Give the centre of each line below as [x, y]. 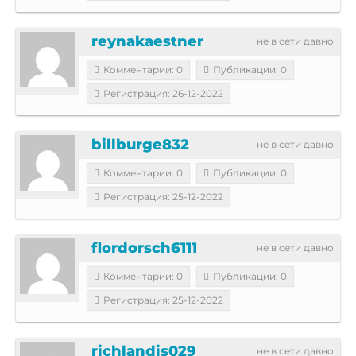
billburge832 [140, 144]
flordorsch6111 [144, 248]
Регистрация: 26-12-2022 [163, 93]
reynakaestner [147, 41]
